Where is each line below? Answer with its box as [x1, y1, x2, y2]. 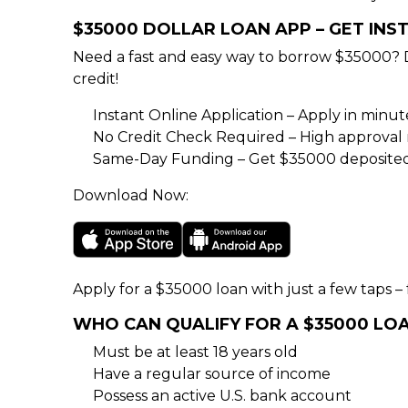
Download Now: [73, 187, 189, 204]
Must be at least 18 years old [93, 343, 298, 361]
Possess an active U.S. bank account [93, 387, 352, 404]
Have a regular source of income [93, 365, 331, 382]
